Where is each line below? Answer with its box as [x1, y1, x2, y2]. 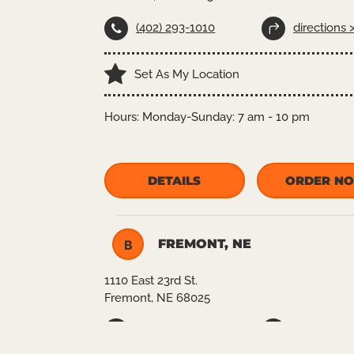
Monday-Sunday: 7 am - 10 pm [142, 110, 311, 124]
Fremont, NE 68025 [104, 291, 211, 305]
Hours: [104, 110, 143, 124]
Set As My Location [134, 67, 240, 81]
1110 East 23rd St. [104, 273, 198, 288]
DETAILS [148, 172, 201, 188]
